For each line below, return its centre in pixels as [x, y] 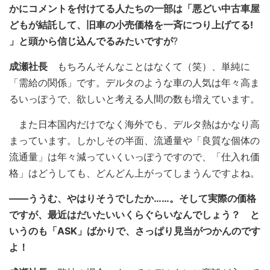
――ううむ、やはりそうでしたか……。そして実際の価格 [133, 198]
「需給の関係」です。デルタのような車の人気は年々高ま [134, 83]
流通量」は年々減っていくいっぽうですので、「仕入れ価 [134, 157]
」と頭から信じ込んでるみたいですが [91, 41]
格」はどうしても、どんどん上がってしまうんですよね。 [134, 173]
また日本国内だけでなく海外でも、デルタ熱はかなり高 [134, 124]
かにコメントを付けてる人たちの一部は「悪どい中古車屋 [134, 8]
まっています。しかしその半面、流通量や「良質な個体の [134, 140]
